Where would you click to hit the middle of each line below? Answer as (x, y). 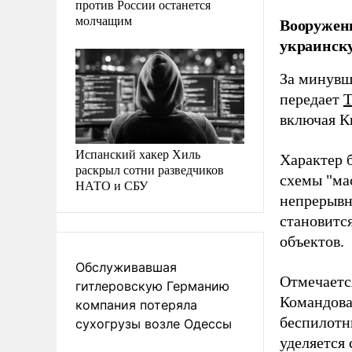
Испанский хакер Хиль (138, 153)
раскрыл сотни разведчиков (150, 169)
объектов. (312, 242)
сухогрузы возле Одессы (154, 323)
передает (312, 99)
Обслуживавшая (126, 267)
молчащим (104, 20)
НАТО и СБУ (112, 185)
